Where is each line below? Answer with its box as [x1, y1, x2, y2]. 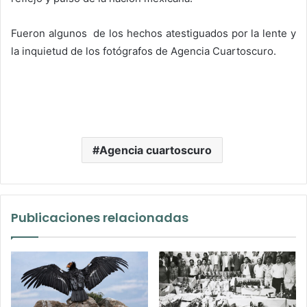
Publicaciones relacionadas [11, 208, 188, 226]
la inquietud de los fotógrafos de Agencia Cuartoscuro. [11, 44, 276, 58]
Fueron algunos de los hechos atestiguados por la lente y [11, 26, 296, 40]
